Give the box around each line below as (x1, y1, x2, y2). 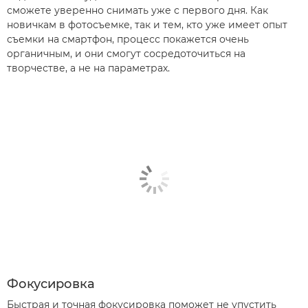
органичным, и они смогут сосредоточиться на (7, 47, 245, 60)
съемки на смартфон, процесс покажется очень (7, 32, 249, 45)
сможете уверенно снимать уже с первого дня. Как (7, 3, 268, 16)
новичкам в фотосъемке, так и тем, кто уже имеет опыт (7, 18, 287, 31)
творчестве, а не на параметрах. (7, 61, 170, 74)
